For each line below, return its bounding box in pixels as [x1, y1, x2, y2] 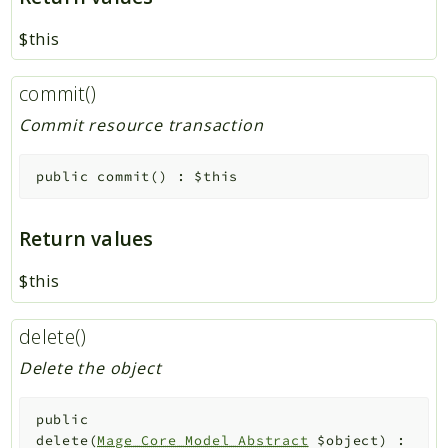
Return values [18, 225, 154, 253]
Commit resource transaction [18, 114, 264, 137]
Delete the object [18, 357, 162, 380]
